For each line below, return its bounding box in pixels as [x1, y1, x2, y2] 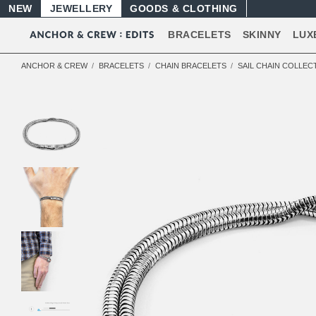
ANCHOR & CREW [21, 61, 87, 70]
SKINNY [242, 30, 281, 40]
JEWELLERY [49, 2, 112, 14]
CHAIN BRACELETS [155, 61, 226, 70]
